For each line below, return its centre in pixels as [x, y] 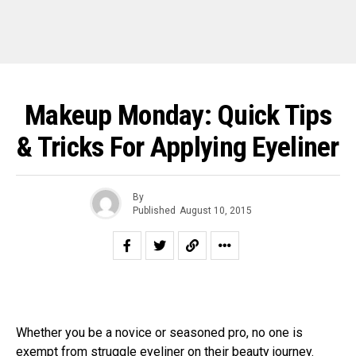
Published [154, 210]
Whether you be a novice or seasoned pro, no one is [159, 333]
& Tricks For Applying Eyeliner [178, 147]
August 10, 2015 [215, 210]
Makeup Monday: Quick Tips [178, 115]
